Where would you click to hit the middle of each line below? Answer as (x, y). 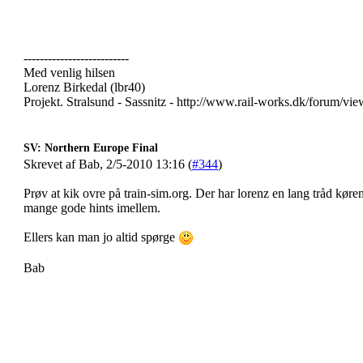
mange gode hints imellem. (92, 208)
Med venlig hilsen (69, 73)
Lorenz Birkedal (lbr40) (84, 87)
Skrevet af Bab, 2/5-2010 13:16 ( (108, 164)
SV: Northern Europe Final (91, 148)
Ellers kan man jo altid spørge (101, 237)
